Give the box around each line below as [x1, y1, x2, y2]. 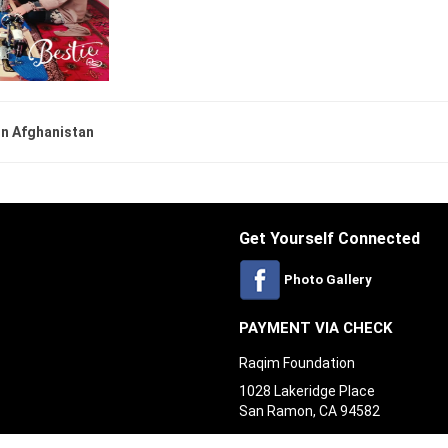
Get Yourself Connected [239, 229, 420, 248]
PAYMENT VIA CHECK [239, 319, 392, 337]
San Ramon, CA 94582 [239, 403, 380, 419]
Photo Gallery [284, 271, 372, 287]
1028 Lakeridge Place [239, 383, 375, 399]
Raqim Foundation [239, 355, 355, 371]
